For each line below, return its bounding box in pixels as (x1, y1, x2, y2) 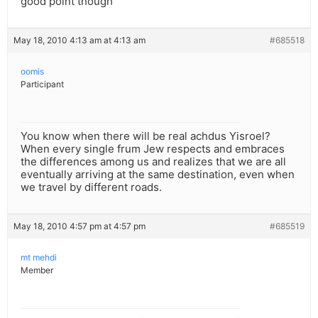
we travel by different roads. (21, 180, 162, 194)
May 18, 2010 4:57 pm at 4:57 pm (13, 221, 146, 232)
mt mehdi (21, 252, 57, 263)
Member (21, 265, 53, 276)
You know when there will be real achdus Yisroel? (21, 129, 270, 143)
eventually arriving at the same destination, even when (21, 168, 295, 182)
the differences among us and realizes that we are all (21, 155, 286, 169)
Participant (21, 79, 64, 90)
